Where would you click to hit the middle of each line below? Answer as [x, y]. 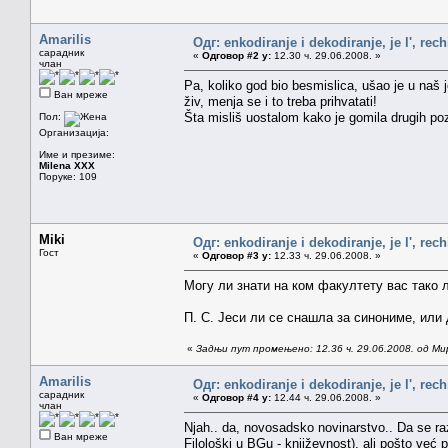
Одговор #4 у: [236, 397]
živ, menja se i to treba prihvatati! [280, 101]
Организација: [74, 132]
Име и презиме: [77, 154]
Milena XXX [67, 165]
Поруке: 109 [68, 176]
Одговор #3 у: [236, 255]
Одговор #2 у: [236, 55]
